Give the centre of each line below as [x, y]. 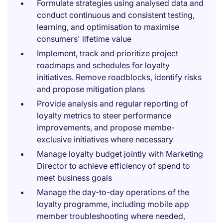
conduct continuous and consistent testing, [116, 15]
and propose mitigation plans [91, 89]
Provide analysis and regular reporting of [112, 104]
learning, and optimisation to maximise [108, 27]
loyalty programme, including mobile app [113, 204]
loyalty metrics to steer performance [104, 115]
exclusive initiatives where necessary [105, 139]
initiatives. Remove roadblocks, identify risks [119, 77]
